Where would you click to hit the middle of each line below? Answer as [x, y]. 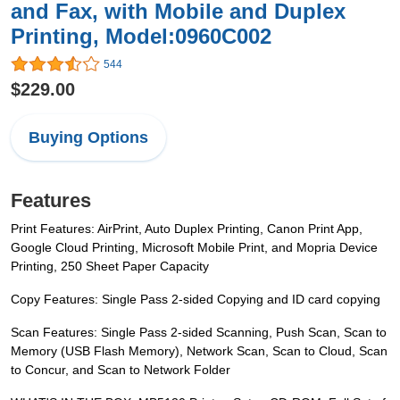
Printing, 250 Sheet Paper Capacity [110, 267]
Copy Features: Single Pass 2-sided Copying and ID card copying [196, 300]
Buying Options [88, 138]
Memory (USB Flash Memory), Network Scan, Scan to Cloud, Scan [199, 351]
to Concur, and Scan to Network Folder [121, 370]
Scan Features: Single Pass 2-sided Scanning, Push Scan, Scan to [199, 333]
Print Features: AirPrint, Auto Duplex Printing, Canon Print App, [187, 229]
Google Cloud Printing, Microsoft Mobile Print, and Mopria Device [194, 248]
